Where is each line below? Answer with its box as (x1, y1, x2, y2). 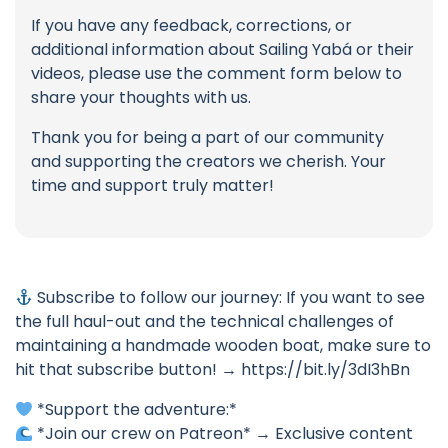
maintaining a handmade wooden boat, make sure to (15, 334, 431, 358)
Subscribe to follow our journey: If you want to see (33, 286, 426, 310)
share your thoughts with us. (31, 86, 251, 110)
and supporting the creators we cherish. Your (31, 150, 386, 174)
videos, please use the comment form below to (31, 62, 402, 86)
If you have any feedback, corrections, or (31, 14, 352, 38)
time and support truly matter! (31, 174, 274, 198)
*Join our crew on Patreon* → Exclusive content (33, 422, 414, 446)
